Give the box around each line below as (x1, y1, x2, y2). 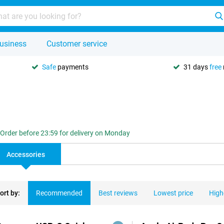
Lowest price (153, 189, 193, 197)
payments (56, 62, 88, 71)
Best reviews (98, 189, 137, 197)
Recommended (36, 189, 82, 197)
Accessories (6, 150, 45, 158)
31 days (183, 62, 209, 71)
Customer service (46, 39, 107, 48)
